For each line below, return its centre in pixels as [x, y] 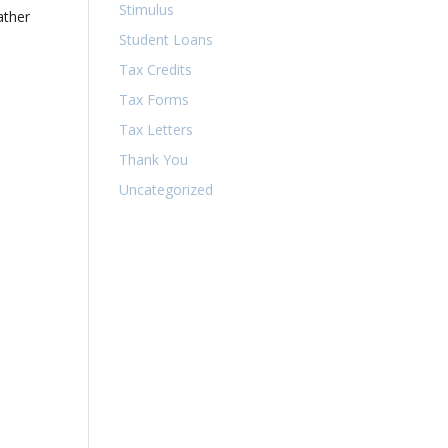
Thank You [154, 159]
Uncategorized [166, 189]
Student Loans [166, 39]
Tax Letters [156, 129]
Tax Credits [156, 69]
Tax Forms [154, 99]
